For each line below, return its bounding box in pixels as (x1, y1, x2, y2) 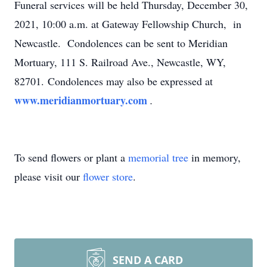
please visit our (14, 169, 83, 184)
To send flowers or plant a (14, 150, 128, 164)
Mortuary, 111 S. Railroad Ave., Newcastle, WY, (14, 55, 226, 69)
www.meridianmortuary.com (14, 92, 150, 108)
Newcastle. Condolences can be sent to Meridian (14, 36, 228, 50)
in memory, (188, 150, 241, 164)
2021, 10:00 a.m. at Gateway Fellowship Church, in (14, 17, 241, 31)
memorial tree (128, 150, 188, 164)
